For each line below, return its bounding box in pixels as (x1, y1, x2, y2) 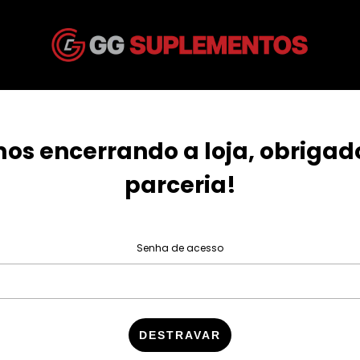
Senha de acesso (137, 241, 223, 255)
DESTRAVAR (139, 329, 221, 342)
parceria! (124, 170, 236, 201)
